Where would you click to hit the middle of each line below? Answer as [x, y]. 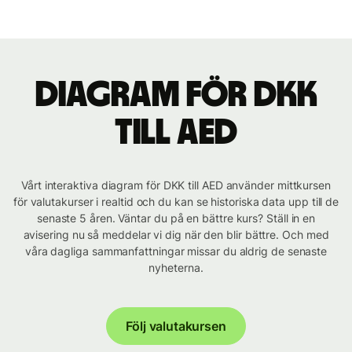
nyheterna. [176, 268]
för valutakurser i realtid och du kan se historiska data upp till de [176, 202]
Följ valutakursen [176, 326]
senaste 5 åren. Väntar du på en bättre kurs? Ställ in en [176, 218]
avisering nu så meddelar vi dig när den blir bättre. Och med [176, 235]
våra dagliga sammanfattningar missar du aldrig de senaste [176, 251]
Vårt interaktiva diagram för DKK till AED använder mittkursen [176, 185]
